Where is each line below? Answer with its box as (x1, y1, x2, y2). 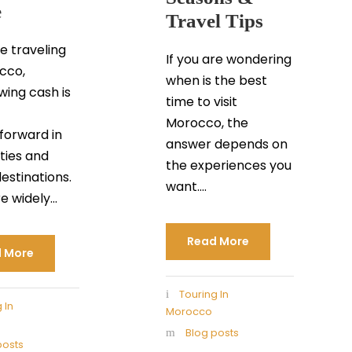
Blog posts (185, 324, 239, 340)
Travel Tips (165, 9, 263, 31)
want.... (165, 177, 207, 196)
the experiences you (165, 156, 291, 174)
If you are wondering (165, 49, 291, 68)
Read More (186, 233, 249, 249)
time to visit (165, 92, 237, 111)
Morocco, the (165, 113, 248, 132)
